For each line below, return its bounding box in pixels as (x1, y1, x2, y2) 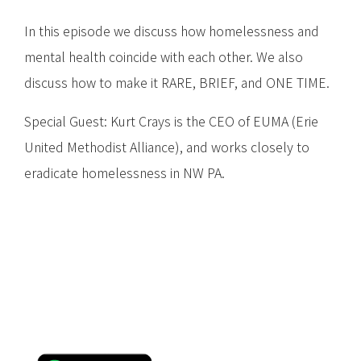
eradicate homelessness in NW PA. (24, 163, 225, 183)
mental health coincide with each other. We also (24, 47, 303, 67)
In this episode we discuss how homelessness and (24, 21, 319, 41)
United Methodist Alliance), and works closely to (24, 137, 309, 157)
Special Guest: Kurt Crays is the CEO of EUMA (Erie (24, 111, 318, 131)
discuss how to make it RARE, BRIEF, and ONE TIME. (24, 73, 330, 93)
